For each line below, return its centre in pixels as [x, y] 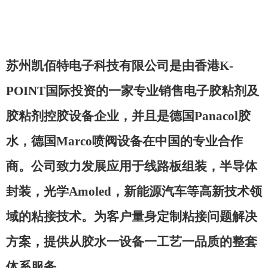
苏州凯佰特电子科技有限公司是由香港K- [120, 66]
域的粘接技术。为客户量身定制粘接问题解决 [132, 217]
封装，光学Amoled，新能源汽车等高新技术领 [134, 191]
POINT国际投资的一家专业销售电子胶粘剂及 [133, 91]
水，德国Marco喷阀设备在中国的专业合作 [124, 141]
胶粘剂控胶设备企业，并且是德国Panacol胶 [128, 116]
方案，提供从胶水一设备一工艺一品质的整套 [132, 242]
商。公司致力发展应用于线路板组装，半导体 [132, 166]
